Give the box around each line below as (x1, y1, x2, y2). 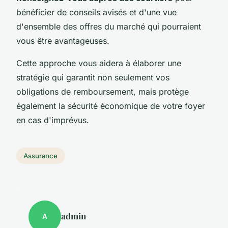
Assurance (23, 151, 58, 160)
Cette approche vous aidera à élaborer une (16, 58, 181, 68)
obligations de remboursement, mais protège (16, 86, 189, 97)
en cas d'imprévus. (16, 115, 89, 125)
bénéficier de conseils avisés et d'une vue (16, 7, 177, 17)
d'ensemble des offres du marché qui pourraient (16, 21, 201, 32)
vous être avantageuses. (16, 35, 109, 46)
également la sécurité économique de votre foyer (16, 100, 205, 111)
